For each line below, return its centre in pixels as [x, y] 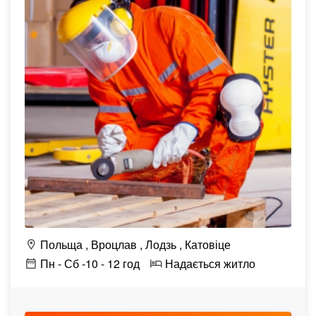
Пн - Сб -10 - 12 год [89, 263]
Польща [60, 244]
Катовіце [208, 244]
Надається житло [209, 263]
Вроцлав [114, 244]
